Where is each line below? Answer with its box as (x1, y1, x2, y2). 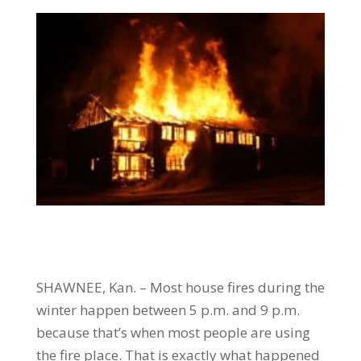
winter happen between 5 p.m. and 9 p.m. (35, 300, 300, 319)
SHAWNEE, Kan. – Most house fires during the (35, 277, 325, 297)
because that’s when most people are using (35, 322, 310, 342)
